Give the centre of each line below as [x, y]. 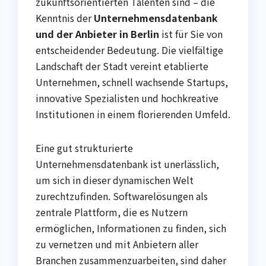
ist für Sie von [191, 34]
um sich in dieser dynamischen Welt [115, 180]
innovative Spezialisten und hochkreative [127, 98]
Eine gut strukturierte [84, 148]
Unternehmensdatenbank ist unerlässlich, [127, 164]
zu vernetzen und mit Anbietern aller [117, 244]
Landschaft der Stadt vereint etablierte [122, 66]
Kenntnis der [65, 18]
